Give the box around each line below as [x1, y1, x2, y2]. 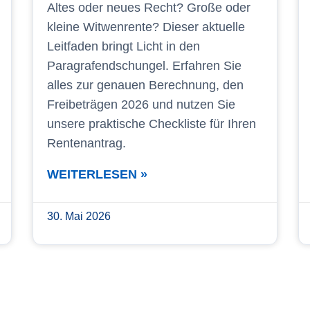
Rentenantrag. [47, 136, 127, 150]
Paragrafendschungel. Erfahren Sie [47, 58, 242, 73]
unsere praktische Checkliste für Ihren [47, 116, 257, 131]
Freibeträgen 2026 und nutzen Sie [47, 97, 236, 111]
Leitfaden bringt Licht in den [47, 39, 201, 53]
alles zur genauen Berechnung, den [47, 77, 244, 92]
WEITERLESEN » [47, 167, 148, 181]
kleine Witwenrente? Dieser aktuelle [47, 19, 246, 34]
